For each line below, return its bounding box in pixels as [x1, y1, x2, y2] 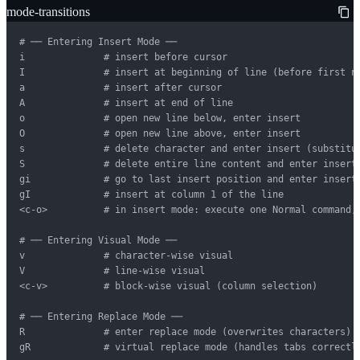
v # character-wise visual [19, 249, 233, 261]
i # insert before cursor [19, 51, 227, 63]
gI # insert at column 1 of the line [19, 188, 284, 200]
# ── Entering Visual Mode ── [19, 234, 177, 246]
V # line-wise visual [19, 264, 205, 276]
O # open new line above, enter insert [19, 127, 301, 139]
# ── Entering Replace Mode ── [19, 310, 182, 322]
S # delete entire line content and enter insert [19, 157, 357, 170]
